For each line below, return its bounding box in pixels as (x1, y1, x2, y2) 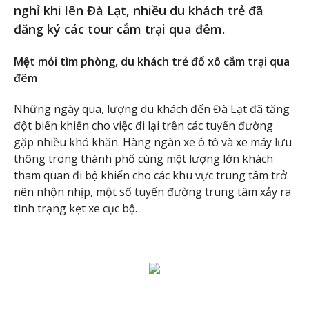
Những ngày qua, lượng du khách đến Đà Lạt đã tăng (14, 101, 290, 117)
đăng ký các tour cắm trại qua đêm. (14, 21, 225, 38)
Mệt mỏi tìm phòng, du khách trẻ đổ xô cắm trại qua (14, 54, 290, 70)
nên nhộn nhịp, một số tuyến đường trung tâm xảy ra (14, 183, 291, 199)
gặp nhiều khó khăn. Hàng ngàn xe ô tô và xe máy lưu (14, 134, 292, 150)
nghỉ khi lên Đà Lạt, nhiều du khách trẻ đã (14, 2, 263, 19)
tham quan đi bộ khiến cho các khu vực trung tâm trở (14, 167, 287, 183)
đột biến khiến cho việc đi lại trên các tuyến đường (14, 117, 273, 133)
